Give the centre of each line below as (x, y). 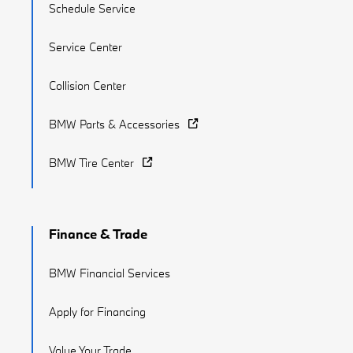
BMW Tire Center (91, 163)
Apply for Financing (97, 312)
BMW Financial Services (110, 273)
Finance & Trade (98, 234)
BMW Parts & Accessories (114, 124)
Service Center (85, 47)
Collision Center (87, 86)
